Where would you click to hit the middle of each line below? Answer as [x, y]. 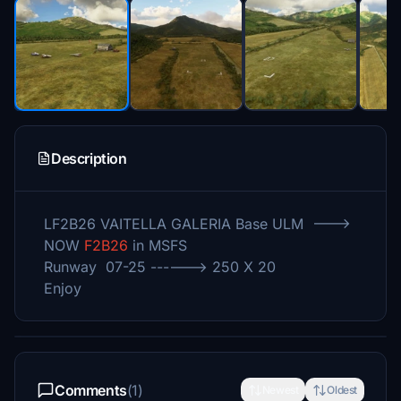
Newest [280, 390]
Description [89, 158]
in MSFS [158, 245]
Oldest [342, 390]
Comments [91, 390]
